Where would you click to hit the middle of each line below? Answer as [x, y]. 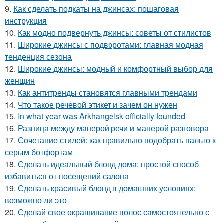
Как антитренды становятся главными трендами [108, 92]
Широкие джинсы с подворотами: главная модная [111, 45]
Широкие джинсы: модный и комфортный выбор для [115, 68]
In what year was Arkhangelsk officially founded [102, 116]
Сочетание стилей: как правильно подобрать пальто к [117, 140]
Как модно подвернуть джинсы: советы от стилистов [114, 33]
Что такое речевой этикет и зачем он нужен [98, 104]
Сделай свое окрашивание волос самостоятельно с [113, 212]
